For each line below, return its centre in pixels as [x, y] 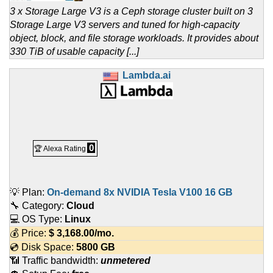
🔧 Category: [38, 206]
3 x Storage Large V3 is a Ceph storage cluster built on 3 [131, 12]
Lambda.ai [146, 76]
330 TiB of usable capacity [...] [74, 52]
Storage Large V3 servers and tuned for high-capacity [125, 25]
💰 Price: [29, 233]
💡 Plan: [28, 193]
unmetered [126, 261]
